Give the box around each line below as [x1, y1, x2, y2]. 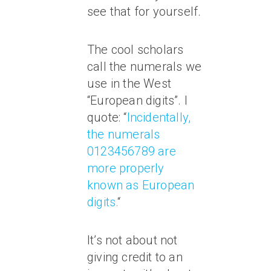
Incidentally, [126, 110, 191, 125]
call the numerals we [87, 59, 201, 74]
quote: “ [87, 110, 127, 125]
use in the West [87, 76, 171, 91]
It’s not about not [87, 233, 178, 248]
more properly [87, 161, 165, 176]
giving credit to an [87, 250, 183, 265]
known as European [87, 178, 195, 193]
